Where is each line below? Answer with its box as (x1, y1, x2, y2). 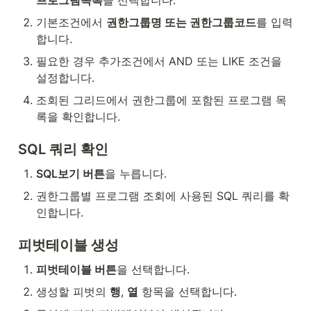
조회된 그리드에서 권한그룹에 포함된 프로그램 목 (36, 93, 287, 107)
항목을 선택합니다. (138, 285, 237, 299)
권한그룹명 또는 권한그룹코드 (106, 15, 256, 29)
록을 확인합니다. (36, 110, 120, 124)
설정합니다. (36, 71, 94, 85)
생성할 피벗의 (36, 285, 110, 299)
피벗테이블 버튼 (36, 262, 117, 276)
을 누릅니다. (105, 167, 167, 180)
